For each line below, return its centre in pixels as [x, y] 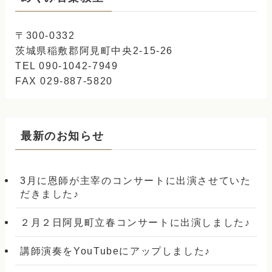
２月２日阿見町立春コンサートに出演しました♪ [135, 222]
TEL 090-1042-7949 [66, 65]
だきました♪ [50, 193]
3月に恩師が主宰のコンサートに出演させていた [136, 180]
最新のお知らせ [62, 136]
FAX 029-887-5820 [64, 80]
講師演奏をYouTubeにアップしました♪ [115, 251]
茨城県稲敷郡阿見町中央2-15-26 [94, 50]
